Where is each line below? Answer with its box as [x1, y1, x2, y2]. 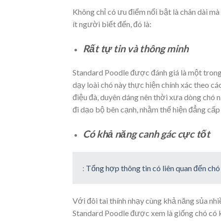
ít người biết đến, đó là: [73, 19, 151, 29]
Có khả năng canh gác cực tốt [82, 128, 210, 140]
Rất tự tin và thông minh [82, 42, 188, 54]
